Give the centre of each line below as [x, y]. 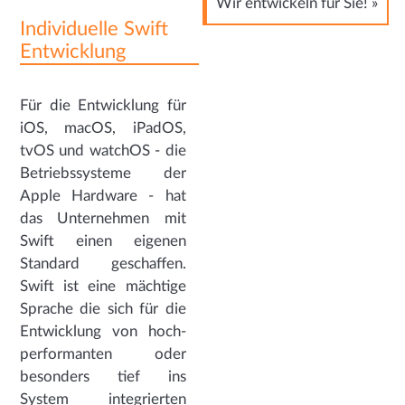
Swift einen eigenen [103, 240]
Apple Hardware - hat [103, 195]
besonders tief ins [103, 376]
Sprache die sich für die [103, 308]
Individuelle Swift [94, 29]
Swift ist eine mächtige [103, 286]
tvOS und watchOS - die [103, 150]
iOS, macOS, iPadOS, [103, 127]
